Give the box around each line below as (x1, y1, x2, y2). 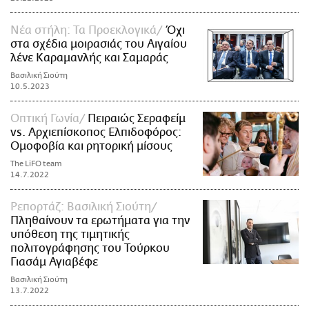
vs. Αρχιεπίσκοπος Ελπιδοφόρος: (10, 126, 181, 139)
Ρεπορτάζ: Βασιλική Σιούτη (10, 201, 151, 214)
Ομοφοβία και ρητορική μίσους (10, 140, 172, 153)
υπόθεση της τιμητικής (10, 228, 130, 241)
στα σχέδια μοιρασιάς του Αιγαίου (10, 38, 187, 51)
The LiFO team (10, 159, 62, 169)
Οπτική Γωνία (10, 112, 79, 126)
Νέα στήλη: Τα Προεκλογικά (10, 24, 157, 37)
